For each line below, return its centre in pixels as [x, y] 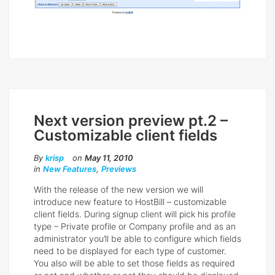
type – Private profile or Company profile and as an [135, 226]
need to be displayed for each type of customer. [130, 250]
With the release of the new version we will [118, 189]
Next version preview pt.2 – [131, 120]
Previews [119, 168]
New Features [70, 168]
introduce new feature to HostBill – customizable [130, 201]
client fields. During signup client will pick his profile [135, 214]
